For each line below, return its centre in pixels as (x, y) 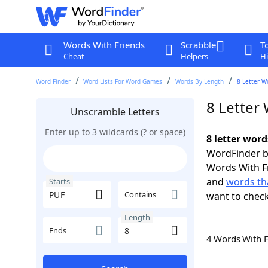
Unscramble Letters (115, 112)
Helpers (194, 56)
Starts (59, 181)
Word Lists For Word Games (123, 81)
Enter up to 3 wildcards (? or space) (115, 132)
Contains (140, 194)
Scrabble (198, 45)
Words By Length (200, 81)
